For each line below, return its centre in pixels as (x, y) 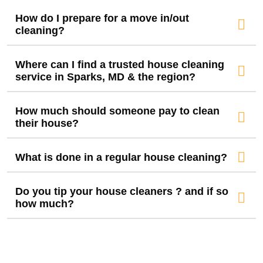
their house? (47, 123)
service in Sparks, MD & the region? (105, 77)
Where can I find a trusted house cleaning (119, 64)
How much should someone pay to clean (117, 111)
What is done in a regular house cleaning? (121, 157)
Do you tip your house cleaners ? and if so (122, 191)
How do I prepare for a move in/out (102, 18)
